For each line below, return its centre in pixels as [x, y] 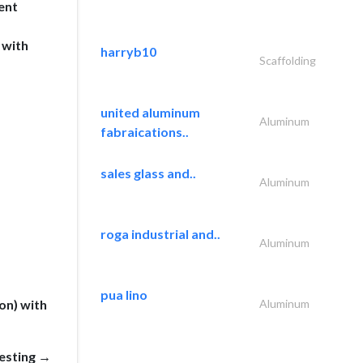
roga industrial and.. [160, 234]
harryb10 [128, 51]
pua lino [124, 295]
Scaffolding [288, 60]
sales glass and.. [148, 173]
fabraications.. [145, 132]
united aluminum [150, 112]
